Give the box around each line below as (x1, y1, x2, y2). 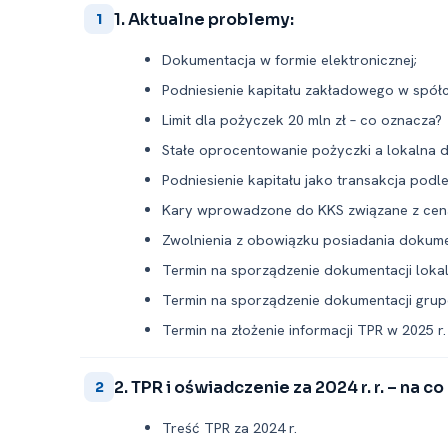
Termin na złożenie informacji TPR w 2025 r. (162, 320, 446, 339)
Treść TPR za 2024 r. (162, 418, 297, 437)
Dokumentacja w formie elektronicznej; (162, 50, 417, 69)
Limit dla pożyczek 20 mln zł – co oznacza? (162, 110, 442, 129)
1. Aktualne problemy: (114, 8, 294, 30)
